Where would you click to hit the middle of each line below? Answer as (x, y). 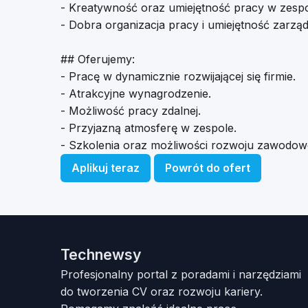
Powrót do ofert (208, 168)
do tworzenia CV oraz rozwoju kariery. (162, 291)
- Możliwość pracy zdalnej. (131, 111)
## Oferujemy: (98, 59)
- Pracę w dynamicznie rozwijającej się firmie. (178, 76)
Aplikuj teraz (106, 168)
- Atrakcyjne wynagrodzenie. (136, 93)
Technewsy (101, 254)
